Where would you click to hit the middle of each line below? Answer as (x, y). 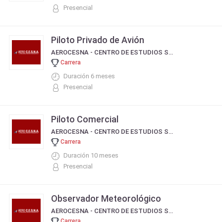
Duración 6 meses (89, 76)
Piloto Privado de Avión (98, 40)
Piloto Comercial (85, 119)
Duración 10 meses (91, 155)
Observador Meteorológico (106, 198)
